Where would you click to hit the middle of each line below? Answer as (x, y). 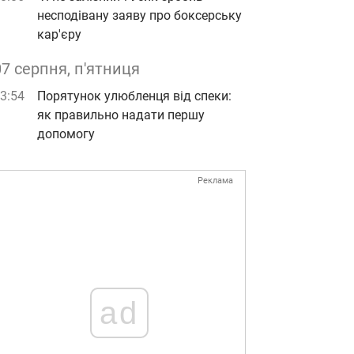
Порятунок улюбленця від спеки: (134, 96)
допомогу (66, 134)
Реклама (215, 181)
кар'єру (59, 34)
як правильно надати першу (121, 115)
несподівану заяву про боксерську (139, 15)
